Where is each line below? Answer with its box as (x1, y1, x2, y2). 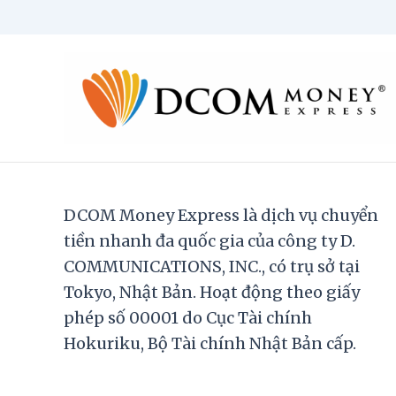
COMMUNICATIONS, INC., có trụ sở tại (64, 255, 360, 277)
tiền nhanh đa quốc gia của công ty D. (64, 230, 355, 251)
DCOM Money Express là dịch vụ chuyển (64, 204, 378, 225)
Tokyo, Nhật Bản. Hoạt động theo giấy (64, 281, 360, 302)
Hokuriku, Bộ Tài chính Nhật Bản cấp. (64, 332, 356, 354)
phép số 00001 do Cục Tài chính (64, 307, 312, 328)
